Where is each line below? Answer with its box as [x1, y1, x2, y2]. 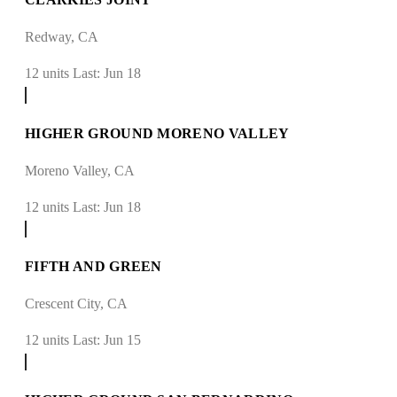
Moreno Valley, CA [25, 162, 135, 178]
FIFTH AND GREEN [25, 259, 162, 275]
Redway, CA [25, 29, 98, 45]
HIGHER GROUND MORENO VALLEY [25, 125, 290, 141]
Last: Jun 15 [73, 332, 141, 348]
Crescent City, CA [25, 296, 128, 312]
